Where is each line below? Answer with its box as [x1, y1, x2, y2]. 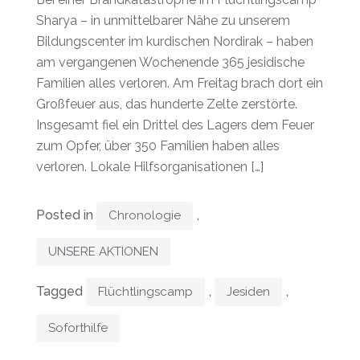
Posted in [36, 207, 96, 223]
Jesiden [227, 284, 270, 300]
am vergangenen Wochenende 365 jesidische [36, 55, 305, 71]
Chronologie [108, 208, 181, 223]
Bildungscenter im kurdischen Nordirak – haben [36, 34, 313, 50]
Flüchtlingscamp [98, 284, 193, 300]
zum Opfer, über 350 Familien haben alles [36, 138, 280, 154]
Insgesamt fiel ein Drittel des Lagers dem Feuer [36, 117, 314, 133]
